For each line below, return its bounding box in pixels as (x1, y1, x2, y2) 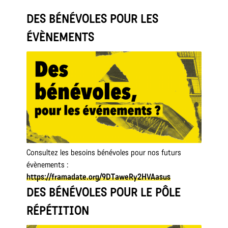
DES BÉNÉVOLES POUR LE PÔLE (26, 185, 181, 200)
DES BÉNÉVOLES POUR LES (26, 11, 159, 26)
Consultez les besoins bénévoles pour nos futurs (26, 148, 182, 158)
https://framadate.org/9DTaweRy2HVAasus (26, 172, 171, 182)
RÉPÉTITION (26, 203, 90, 218)
